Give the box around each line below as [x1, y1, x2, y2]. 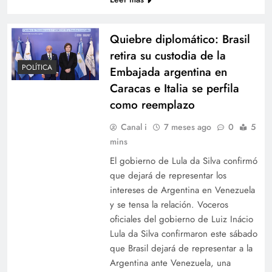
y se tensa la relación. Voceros [109, 197, 228, 211]
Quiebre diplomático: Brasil [109, 30, 250, 47]
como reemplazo [109, 96, 195, 113]
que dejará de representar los [109, 168, 226, 182]
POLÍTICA [22, 62, 52, 73]
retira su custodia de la [109, 47, 226, 64]
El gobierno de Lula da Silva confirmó [109, 154, 257, 168]
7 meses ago [163, 120, 211, 133]
